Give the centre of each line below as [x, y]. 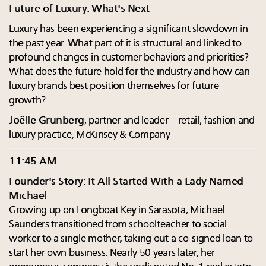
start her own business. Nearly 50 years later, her [112, 254]
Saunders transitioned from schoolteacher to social [118, 225]
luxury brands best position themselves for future [114, 87]
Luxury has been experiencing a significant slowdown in [129, 30]
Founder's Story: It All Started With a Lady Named [126, 182]
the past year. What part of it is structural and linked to [125, 44]
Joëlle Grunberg [47, 121]
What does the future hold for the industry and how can [129, 72]
